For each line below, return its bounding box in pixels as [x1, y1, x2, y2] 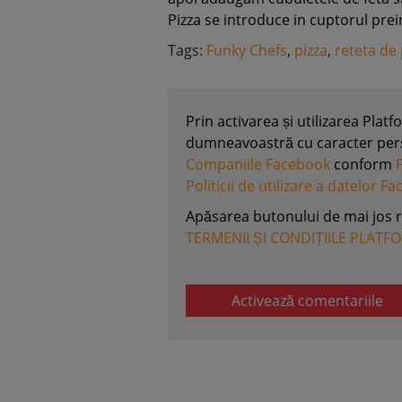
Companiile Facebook [186, 153, 330, 174]
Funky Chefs [206, 39, 287, 60]
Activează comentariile [232, 290, 383, 310]
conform [330, 153, 396, 174]
